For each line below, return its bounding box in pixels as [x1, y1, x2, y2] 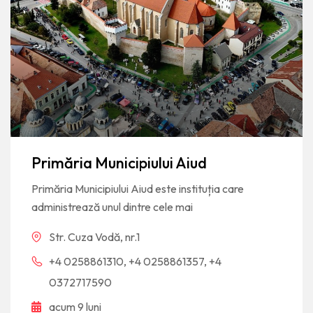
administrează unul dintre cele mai [31, 199, 193, 214]
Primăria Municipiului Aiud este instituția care [31, 181, 244, 196]
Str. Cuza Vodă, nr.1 [49, 229, 140, 244]
